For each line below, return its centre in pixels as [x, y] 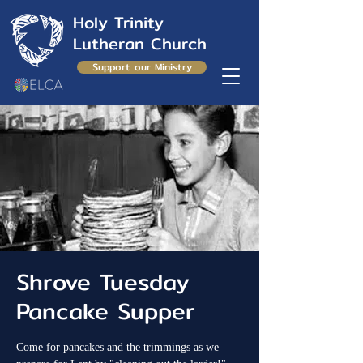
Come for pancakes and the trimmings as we [117, 347]
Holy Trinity [118, 22]
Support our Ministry [142, 67]
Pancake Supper [106, 311]
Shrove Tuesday [103, 282]
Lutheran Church [140, 43]
